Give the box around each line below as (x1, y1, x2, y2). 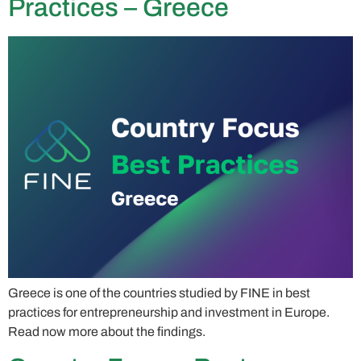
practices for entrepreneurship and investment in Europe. (8, 305, 330, 320)
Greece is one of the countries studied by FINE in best (8, 286, 310, 301)
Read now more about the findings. (8, 325, 205, 339)
